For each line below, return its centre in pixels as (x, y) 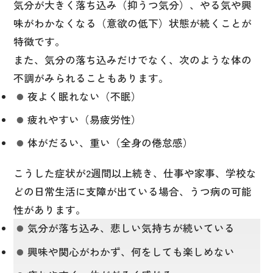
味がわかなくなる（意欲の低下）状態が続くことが (132, 23)
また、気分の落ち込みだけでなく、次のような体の (132, 59)
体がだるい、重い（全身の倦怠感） (111, 143)
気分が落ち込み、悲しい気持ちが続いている (131, 228)
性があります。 (49, 210)
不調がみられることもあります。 (91, 78)
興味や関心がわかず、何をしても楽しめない (131, 251)
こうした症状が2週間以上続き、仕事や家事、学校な (135, 173)
